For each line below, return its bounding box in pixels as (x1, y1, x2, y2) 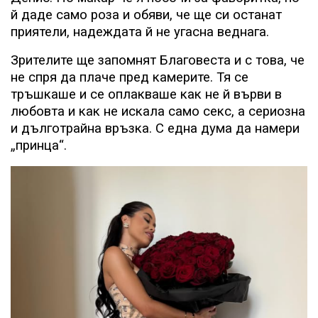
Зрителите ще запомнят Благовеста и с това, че (11, 53, 305, 69)
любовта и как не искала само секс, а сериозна (11, 104, 305, 120)
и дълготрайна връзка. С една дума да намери (11, 121, 300, 137)
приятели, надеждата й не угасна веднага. (11, 24, 269, 40)
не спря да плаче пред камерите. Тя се (11, 70, 248, 86)
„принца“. (11, 138, 67, 154)
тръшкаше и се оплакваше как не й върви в (11, 87, 282, 103)
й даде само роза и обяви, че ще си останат (11, 7, 282, 23)
